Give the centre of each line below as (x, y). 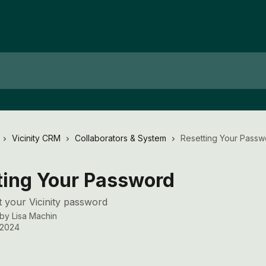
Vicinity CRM (36, 138)
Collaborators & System (121, 138)
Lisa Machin (34, 216)
